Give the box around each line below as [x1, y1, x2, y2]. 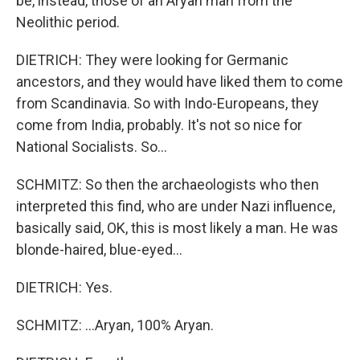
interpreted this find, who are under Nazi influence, [16, 198, 335, 215]
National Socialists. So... [16, 138, 167, 155]
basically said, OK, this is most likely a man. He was [16, 219, 338, 236]
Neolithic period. [16, 14, 120, 31]
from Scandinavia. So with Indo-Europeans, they [16, 95, 319, 112]
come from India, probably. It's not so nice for [16, 117, 302, 133]
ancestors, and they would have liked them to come [16, 73, 343, 90]
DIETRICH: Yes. [16, 279, 112, 296]
